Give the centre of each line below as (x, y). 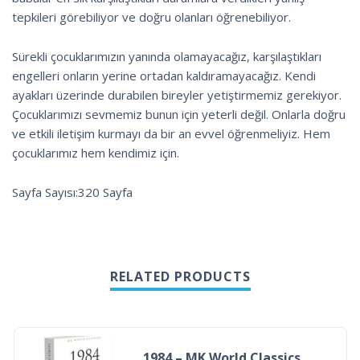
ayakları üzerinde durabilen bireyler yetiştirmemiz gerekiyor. (177, 94)
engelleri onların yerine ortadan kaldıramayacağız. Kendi (164, 75)
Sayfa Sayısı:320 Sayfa (72, 192)
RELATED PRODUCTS (180, 276)
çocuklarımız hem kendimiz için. (96, 152)
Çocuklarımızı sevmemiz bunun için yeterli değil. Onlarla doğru (179, 114)
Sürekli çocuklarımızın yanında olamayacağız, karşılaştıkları (167, 56)
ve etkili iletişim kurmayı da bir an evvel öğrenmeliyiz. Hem (171, 133)
